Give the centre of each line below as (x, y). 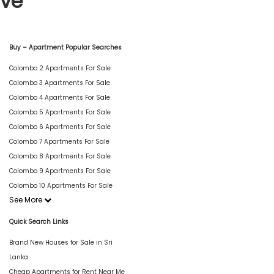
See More (27, 199)
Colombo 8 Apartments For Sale (60, 156)
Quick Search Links (39, 222)
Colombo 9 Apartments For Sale (60, 171)
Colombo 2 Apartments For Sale (60, 68)
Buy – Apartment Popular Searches (65, 47)
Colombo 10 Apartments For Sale (61, 185)
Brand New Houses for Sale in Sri (61, 243)
